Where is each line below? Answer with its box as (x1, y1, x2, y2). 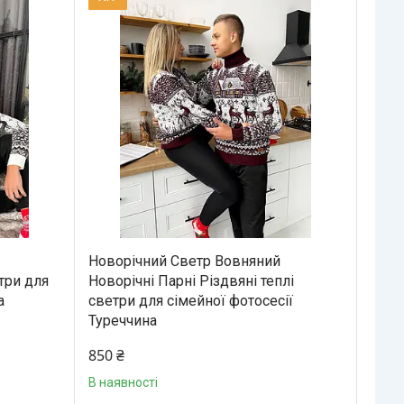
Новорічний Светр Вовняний (87, 252, 280, 270)
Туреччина (87, 311, 157, 329)
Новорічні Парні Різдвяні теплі (87, 271, 294, 289)
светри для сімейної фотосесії (87, 291, 293, 309)
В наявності (87, 374, 158, 390)
